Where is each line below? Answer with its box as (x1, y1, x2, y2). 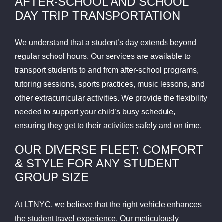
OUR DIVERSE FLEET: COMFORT (14, 143, 203, 157)
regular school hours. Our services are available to (14, 52, 191, 61)
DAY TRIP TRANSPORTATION (14, 8, 180, 22)
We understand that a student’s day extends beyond (14, 38, 196, 47)
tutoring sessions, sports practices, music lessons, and (14, 80, 205, 89)
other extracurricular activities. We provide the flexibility (14, 94, 207, 103)
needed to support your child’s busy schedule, (14, 108, 175, 116)
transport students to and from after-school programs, (14, 66, 199, 75)
